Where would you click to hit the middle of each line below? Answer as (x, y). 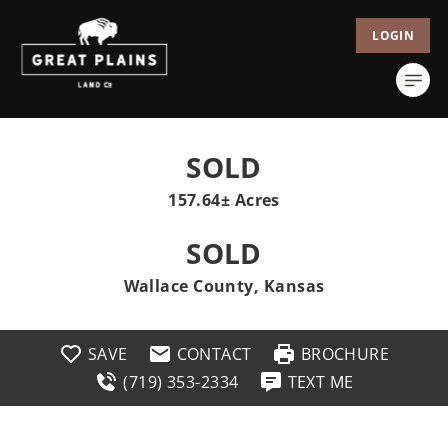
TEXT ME (320, 382)
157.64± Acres (224, 200)
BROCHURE (345, 354)
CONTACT (214, 354)
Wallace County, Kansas (224, 286)
